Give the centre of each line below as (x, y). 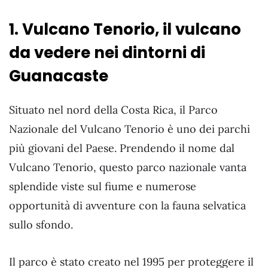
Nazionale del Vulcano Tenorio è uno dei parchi (130, 129)
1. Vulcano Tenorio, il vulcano (125, 30)
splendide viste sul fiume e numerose (103, 186)
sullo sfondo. (41, 224)
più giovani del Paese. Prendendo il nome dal (122, 148)
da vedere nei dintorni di (107, 53)
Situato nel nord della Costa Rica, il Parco (113, 109)
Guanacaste (59, 76)
